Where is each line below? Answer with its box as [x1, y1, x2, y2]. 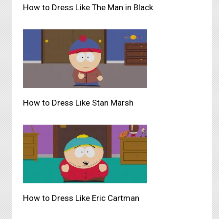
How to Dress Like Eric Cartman [23, 193, 139, 203]
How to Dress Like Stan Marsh [23, 98, 133, 108]
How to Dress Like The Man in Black [23, 2, 153, 12]
